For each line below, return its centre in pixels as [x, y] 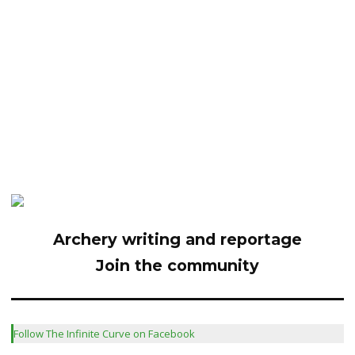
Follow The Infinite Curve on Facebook [104, 334]
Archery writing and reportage [177, 239]
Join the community [177, 265]
